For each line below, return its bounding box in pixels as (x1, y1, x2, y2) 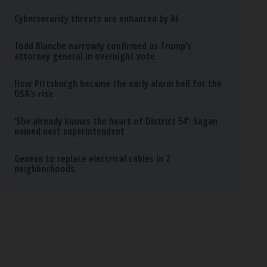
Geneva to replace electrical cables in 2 (14, 152, 170, 165)
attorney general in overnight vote (14, 49, 156, 63)
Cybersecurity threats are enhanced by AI (14, 12, 179, 25)
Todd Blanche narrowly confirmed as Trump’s (14, 39, 192, 52)
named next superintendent (14, 125, 125, 138)
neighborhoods (14, 162, 75, 175)
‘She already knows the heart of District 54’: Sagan (14, 114, 218, 128)
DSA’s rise (14, 87, 54, 100)
